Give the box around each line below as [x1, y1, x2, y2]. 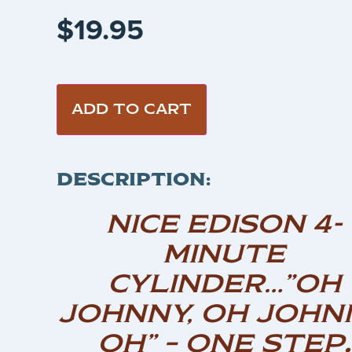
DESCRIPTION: [57, 169, 211, 189]
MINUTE [163, 240, 285, 266]
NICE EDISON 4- [106, 211, 342, 236]
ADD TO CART [71, 101, 192, 116]
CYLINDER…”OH [107, 270, 341, 296]
